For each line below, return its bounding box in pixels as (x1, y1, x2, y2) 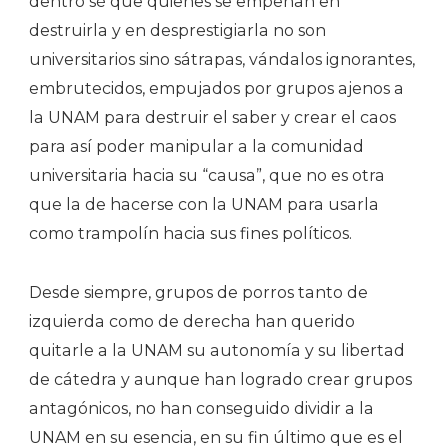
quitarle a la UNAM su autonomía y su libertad (29, 340, 405, 360)
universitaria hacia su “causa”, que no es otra (29, 165, 385, 185)
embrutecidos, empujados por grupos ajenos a (29, 78, 404, 98)
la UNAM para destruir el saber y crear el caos (29, 107, 396, 127)
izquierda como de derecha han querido (29, 311, 355, 331)
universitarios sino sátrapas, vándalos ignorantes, (29, 49, 415, 69)
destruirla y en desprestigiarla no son (29, 20, 326, 40)
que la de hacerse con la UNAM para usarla (29, 194, 379, 214)
